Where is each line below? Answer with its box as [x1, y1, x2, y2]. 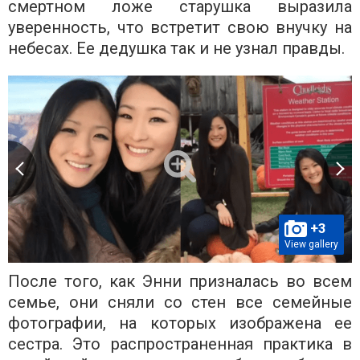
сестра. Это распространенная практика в [8, 334, 352, 354]
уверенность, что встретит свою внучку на [8, 17, 352, 37]
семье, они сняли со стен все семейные [8, 292, 352, 313]
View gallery [284, 239, 338, 251]
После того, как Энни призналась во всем [8, 272, 352, 292]
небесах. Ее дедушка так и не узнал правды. [8, 38, 345, 58]
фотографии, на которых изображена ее [8, 313, 352, 333]
